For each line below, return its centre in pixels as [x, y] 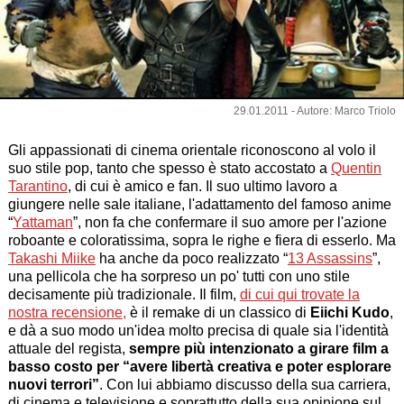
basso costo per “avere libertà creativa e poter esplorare [199, 367]
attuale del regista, [68, 349]
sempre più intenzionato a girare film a [258, 349]
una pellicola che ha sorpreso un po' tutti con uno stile [179, 277]
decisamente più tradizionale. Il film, [124, 295]
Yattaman [42, 223]
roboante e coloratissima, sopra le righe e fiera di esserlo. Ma [202, 241]
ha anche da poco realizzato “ [191, 259]
